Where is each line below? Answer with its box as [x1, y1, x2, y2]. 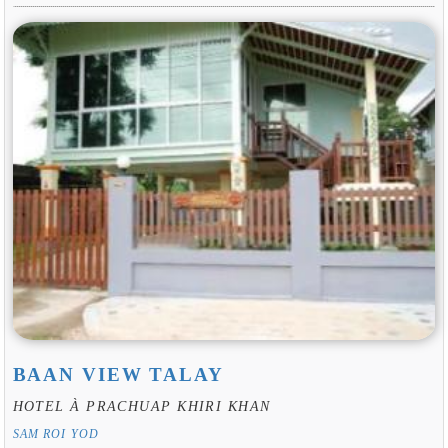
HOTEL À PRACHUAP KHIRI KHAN [12, 397, 271, 414]
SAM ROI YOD [12, 427, 100, 440]
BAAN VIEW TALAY [12, 364, 224, 386]
